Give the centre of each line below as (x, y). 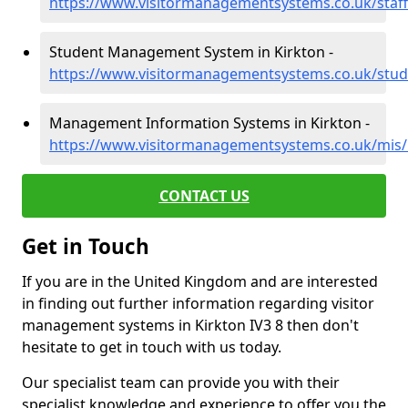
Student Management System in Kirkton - (191, 52)
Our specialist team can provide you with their (181, 382)
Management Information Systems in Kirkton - (209, 123)
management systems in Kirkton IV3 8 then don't (190, 325)
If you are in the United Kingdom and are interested (200, 281)
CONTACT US (204, 196)
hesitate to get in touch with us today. (152, 347)
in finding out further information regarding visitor (198, 303)
